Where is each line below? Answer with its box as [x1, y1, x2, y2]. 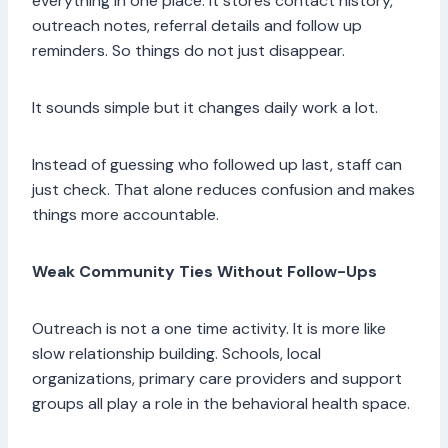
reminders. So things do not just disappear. [32, 40, 349, 62]
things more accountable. [32, 204, 223, 226]
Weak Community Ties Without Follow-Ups [32, 261, 381, 283]
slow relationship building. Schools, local [32, 343, 321, 365]
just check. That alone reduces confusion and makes [32, 179, 415, 201]
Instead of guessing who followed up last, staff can [32, 154, 402, 176]
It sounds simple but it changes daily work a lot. [32, 97, 382, 119]
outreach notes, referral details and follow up [32, 15, 362, 37]
